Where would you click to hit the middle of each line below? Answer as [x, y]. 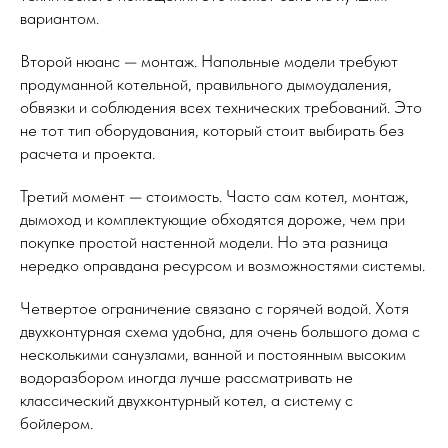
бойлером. [56, 423]
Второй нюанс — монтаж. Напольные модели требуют [209, 61]
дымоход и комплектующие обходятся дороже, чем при [212, 219]
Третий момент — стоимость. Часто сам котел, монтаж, [214, 196]
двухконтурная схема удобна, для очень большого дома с [220, 331]
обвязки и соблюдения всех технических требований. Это [221, 107]
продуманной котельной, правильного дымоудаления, [206, 84]
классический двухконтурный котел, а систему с [186, 400]
